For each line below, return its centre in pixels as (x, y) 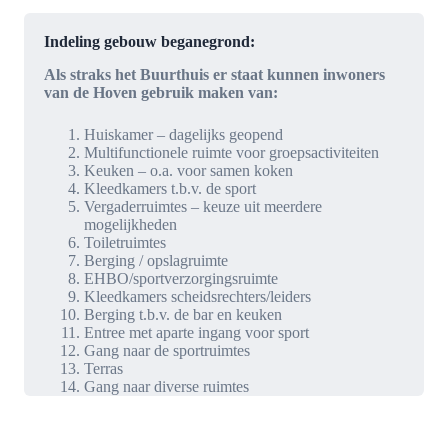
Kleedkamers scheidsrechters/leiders (197, 296)
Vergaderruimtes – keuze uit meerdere (203, 206)
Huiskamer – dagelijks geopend (183, 134)
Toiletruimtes (125, 242)
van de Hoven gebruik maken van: (161, 92)
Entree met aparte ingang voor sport (196, 332)
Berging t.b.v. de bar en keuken (183, 314)
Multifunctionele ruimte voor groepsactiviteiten (231, 152)
